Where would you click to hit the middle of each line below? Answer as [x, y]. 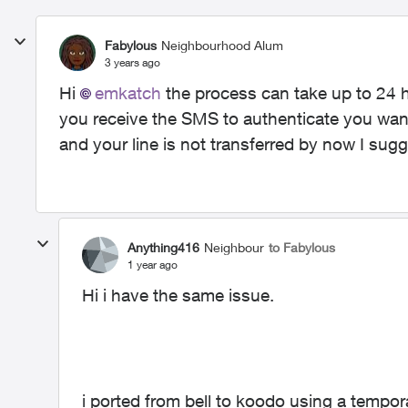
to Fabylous [302, 247]
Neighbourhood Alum [222, 45]
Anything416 [163, 247]
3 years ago [133, 62]
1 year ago [153, 264]
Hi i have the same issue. [178, 295]
